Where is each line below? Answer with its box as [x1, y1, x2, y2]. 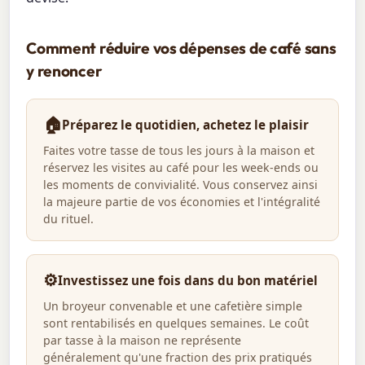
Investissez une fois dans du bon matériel [58, 272, 319, 289]
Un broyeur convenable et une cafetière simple [43, 297, 303, 314]
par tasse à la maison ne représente [43, 332, 242, 348]
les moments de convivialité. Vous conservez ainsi [43, 177, 319, 193]
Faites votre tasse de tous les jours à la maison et [43, 143, 315, 159]
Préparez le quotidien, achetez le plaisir [62, 117, 310, 134]
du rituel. [43, 211, 95, 227]
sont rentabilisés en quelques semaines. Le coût [43, 314, 310, 331]
